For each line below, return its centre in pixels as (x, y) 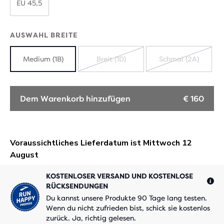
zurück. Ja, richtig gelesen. (91, 218)
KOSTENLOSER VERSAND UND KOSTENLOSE (119, 176)
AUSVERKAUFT (143, 67)
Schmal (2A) (179, 59)
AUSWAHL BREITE (44, 35)
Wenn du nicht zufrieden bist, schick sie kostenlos (128, 208)
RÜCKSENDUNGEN (77, 186)
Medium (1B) (43, 59)
